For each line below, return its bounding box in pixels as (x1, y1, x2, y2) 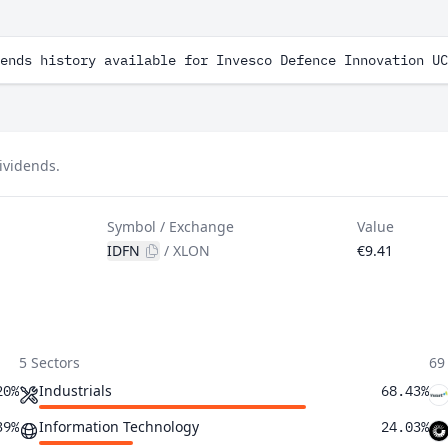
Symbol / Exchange (107, 217, 235, 236)
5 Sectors (18, 353, 80, 372)
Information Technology (38, 417, 199, 436)
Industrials (38, 381, 112, 400)
